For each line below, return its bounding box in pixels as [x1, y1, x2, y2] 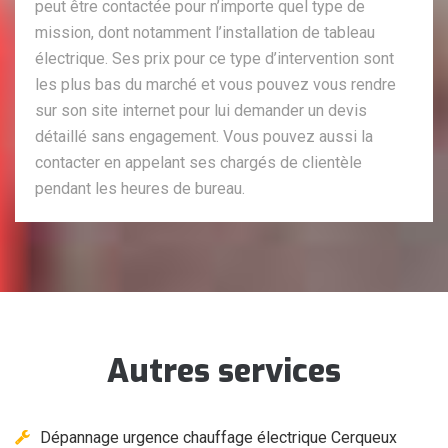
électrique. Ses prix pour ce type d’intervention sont [35, 49, 394, 69]
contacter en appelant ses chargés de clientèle [35, 153, 362, 173]
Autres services [107, 350, 341, 393]
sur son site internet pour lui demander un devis [35, 101, 367, 121]
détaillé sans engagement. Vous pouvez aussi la [35, 127, 373, 147]
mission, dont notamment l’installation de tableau [35, 23, 375, 43]
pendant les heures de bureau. [35, 179, 245, 199]
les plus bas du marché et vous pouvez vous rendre [35, 75, 396, 95]
